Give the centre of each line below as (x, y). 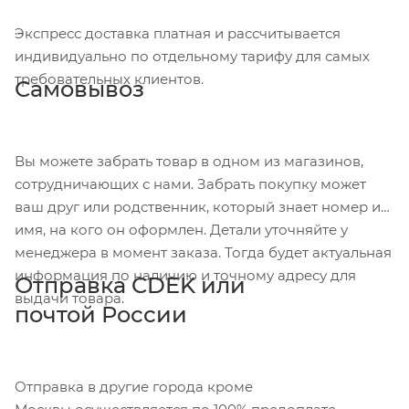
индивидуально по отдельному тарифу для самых (192, 56)
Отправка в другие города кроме (134, 386)
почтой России (101, 314)
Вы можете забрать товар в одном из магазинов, (189, 161)
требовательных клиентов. (109, 79)
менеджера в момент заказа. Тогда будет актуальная (203, 252)
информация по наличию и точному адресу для (185, 275)
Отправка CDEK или (130, 285)
